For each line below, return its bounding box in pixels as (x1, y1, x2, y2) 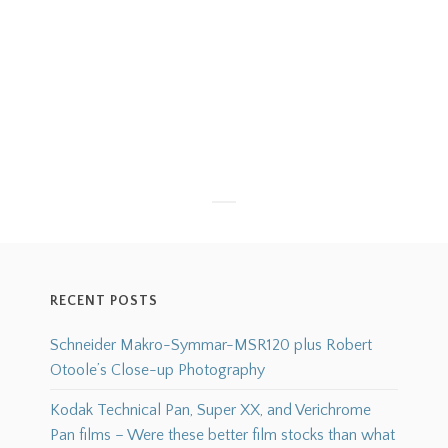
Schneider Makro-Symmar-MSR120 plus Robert (49, 336, 372, 355)
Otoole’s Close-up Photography (49, 361, 265, 380)
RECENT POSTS (49, 293, 158, 310)
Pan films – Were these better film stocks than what (49, 426, 395, 445)
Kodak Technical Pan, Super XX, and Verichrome (49, 401, 371, 420)
